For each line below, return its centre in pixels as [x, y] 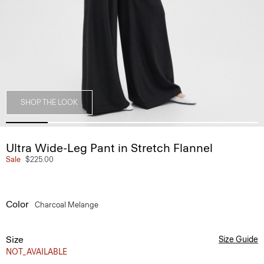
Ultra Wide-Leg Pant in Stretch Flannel [109, 148]
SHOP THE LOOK [49, 102]
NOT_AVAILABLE [37, 252]
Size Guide [238, 240]
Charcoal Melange [67, 205]
